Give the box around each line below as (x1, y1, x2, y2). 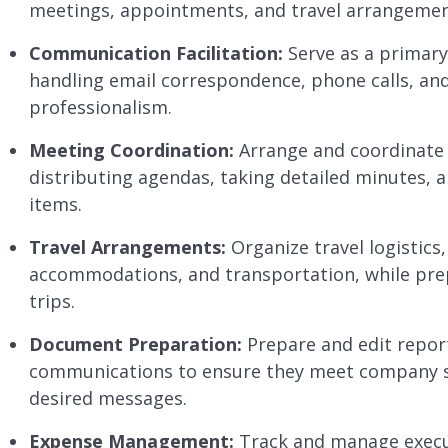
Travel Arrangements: (28, 235, 226, 260)
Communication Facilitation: (28, 41, 283, 66)
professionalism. (28, 95, 172, 120)
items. (28, 192, 82, 217)
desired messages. (28, 386, 187, 411)
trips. (28, 289, 75, 314)
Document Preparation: (28, 332, 242, 357)
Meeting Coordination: (28, 138, 234, 163)
